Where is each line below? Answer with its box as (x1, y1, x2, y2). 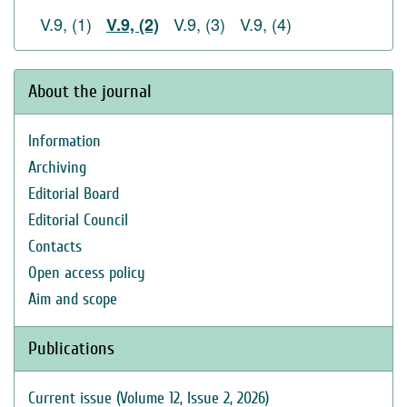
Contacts (28, 237, 82, 256)
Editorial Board (28, 184, 119, 203)
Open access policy (28, 263, 145, 283)
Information (28, 132, 101, 151)
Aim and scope (28, 290, 117, 309)
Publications (28, 338, 114, 359)
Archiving (28, 158, 86, 177)
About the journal (28, 81, 152, 102)
